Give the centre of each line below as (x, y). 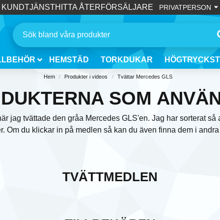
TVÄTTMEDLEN (110, 177)
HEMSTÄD (69, 60)
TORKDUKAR (126, 60)
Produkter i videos (86, 77)
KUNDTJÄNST (28, 7)
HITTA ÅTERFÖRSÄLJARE (104, 7)
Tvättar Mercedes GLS (145, 77)
